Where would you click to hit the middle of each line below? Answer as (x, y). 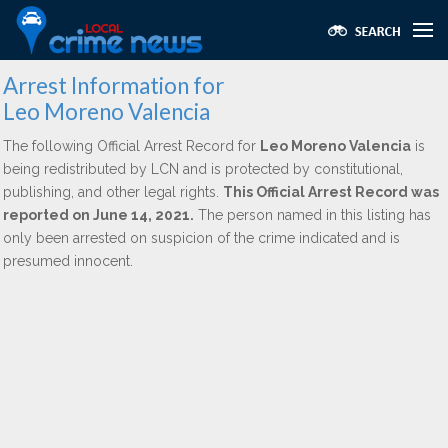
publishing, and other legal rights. (113, 192)
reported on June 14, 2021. (98, 215)
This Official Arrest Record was (331, 192)
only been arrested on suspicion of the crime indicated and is (201, 238)
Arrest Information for (113, 85)
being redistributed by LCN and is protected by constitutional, (203, 169)
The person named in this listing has (312, 215)
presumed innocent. (68, 261)
